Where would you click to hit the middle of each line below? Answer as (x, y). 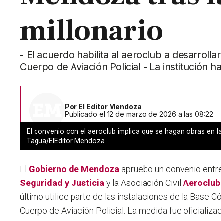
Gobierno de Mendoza (74, 169)
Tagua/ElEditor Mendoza (66, 141)
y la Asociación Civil (144, 183)
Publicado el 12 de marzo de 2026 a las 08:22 (139, 114)
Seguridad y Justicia (62, 183)
